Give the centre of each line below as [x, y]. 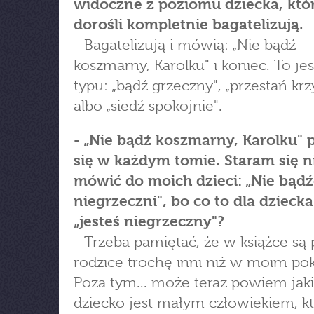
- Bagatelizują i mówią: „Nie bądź [185, 45]
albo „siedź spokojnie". [148, 106]
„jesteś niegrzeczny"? [149, 221]
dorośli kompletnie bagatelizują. [189, 25]
